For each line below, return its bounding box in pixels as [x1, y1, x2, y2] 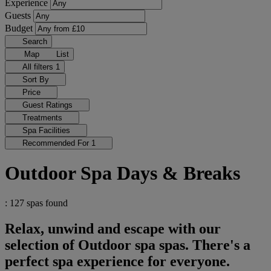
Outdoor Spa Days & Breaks [5, 162, 240, 184]
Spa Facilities [22, 126, 73, 135]
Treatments [22, 113, 65, 122]
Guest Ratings [22, 100, 75, 109]
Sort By [22, 75, 51, 84]
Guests [5, 10, 33, 21]
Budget [5, 23, 35, 33]
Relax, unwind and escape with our [5, 220, 221, 237]
